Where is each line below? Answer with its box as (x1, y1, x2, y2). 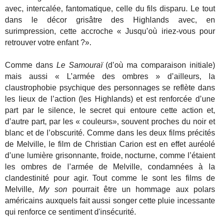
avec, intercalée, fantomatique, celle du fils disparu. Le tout (5, 4, 215, 13)
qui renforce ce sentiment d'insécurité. (5, 207, 137, 216)
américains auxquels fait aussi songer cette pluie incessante (5, 196, 215, 205)
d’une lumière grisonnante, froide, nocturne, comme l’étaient (5, 151, 215, 160)
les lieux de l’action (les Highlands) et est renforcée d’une (5, 94, 215, 103)
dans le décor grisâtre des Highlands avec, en (5, 15, 215, 24)
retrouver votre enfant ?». (5, 38, 92, 47)
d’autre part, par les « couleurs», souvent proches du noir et (5, 117, 215, 126)
